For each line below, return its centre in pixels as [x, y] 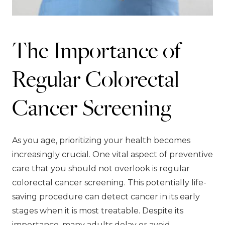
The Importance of [96, 50]
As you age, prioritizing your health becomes [101, 140]
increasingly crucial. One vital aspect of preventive [113, 154]
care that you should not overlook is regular [101, 168]
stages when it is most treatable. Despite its [98, 210]
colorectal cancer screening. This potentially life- [109, 182]
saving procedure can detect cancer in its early [106, 196]
